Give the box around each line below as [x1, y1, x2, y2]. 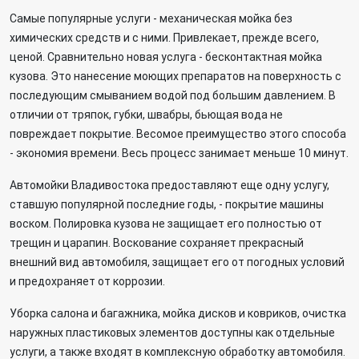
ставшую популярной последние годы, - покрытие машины [10, 198, 324, 211]
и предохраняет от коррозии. [10, 275, 165, 288]
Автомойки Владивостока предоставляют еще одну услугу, [10, 179, 329, 192]
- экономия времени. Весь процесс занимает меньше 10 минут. [10, 147, 349, 159]
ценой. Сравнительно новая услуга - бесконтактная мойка [10, 50, 322, 63]
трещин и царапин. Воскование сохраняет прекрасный [10, 236, 304, 249]
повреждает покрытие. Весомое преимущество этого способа [10, 127, 346, 140]
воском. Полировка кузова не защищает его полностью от [10, 217, 322, 230]
